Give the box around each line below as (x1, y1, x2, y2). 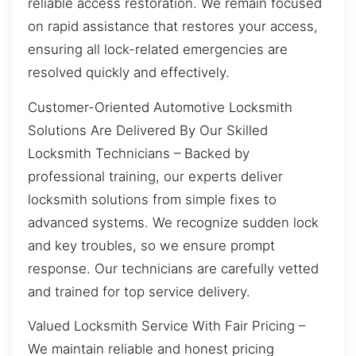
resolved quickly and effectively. (28, 64, 230, 81)
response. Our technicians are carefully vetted (28, 260, 319, 277)
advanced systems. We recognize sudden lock (28, 214, 319, 230)
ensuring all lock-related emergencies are (28, 41, 288, 58)
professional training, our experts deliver (28, 168, 283, 184)
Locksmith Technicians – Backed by (28, 145, 250, 161)
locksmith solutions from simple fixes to (28, 191, 277, 207)
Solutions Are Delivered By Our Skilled (28, 122, 268, 138)
